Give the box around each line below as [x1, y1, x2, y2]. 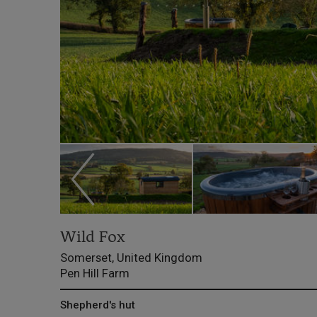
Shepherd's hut [59, 298, 135, 311]
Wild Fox [59, 229, 125, 247]
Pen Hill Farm [59, 266, 129, 281]
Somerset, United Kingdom [59, 250, 202, 265]
